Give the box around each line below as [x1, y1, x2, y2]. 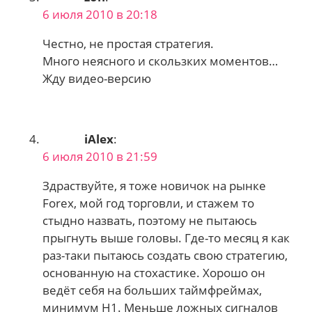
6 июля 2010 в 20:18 [42, 6, 158, 22]
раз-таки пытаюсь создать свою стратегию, [42, 247, 288, 264]
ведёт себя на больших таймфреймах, [42, 282, 263, 299]
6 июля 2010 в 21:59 [42, 148, 158, 165]
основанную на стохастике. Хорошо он [42, 265, 266, 281]
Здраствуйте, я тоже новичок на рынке [42, 178, 267, 194]
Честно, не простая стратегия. [42, 35, 214, 52]
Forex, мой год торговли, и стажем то [42, 195, 255, 212]
